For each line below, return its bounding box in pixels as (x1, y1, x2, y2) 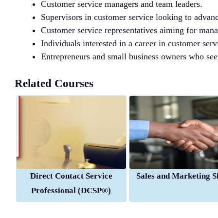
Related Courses (15, 77, 93, 90)
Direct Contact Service (30, 171, 112, 181)
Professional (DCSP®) (31, 185, 111, 195)
